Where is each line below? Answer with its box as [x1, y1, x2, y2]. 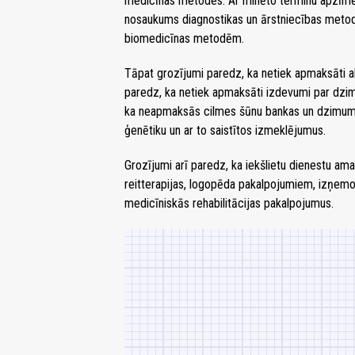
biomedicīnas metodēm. [124, 31, 244, 47]
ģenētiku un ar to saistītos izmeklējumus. [124, 123, 326, 139]
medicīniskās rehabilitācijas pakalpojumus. [124, 196, 334, 212]
